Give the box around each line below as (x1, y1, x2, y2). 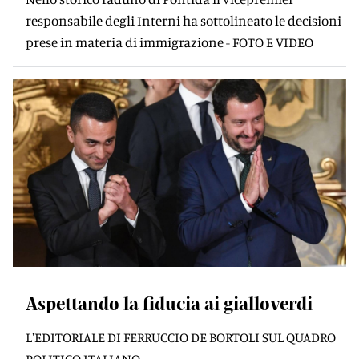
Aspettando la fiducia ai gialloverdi (26, 292, 313, 313)
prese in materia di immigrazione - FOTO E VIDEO (26, 34, 313, 50)
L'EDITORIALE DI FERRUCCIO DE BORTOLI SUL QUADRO (26, 329, 336, 345)
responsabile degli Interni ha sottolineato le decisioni (26, 12, 341, 29)
